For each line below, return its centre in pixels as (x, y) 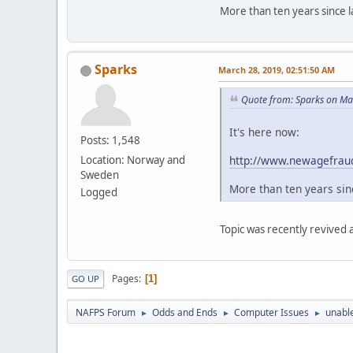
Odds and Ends (185, 312)
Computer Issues (271, 312)
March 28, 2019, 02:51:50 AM (277, 70)
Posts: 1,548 (110, 141)
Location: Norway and (133, 160)
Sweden (100, 175)
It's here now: (264, 132)
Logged (99, 193)
